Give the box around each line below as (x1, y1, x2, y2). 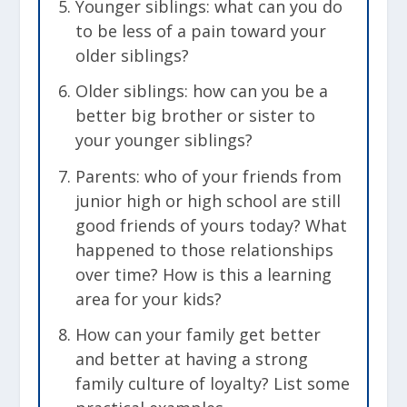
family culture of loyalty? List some (74, 372, 350, 395)
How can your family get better (74, 323, 321, 346)
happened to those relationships (74, 238, 333, 261)
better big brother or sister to (74, 104, 315, 127)
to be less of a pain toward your (74, 19, 326, 42)
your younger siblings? (74, 129, 253, 152)
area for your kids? (74, 287, 222, 310)
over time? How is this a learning (74, 263, 332, 285)
